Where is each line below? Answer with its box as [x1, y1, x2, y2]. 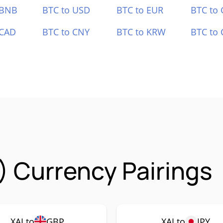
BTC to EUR [116, 4, 163, 16]
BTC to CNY [42, 26, 90, 38]
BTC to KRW [116, 26, 166, 38]
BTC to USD [42, 4, 91, 16]
